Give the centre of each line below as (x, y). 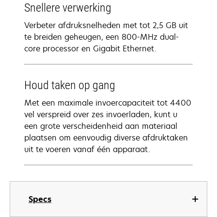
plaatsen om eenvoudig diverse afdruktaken (106, 138)
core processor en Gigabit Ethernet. (90, 48)
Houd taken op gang (70, 85)
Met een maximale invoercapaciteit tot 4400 (108, 103)
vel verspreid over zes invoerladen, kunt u (101, 114)
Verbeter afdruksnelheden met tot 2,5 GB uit (106, 25)
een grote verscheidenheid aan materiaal (101, 126)
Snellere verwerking (68, 8)
